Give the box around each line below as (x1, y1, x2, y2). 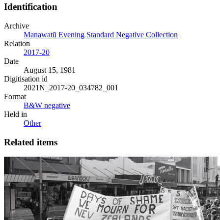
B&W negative (24, 101, 70, 110)
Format (4, 92, 26, 101)
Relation (4, 39, 30, 48)
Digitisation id (4, 74, 48, 83)
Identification (4, 1, 57, 12)
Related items (4, 137, 57, 147)
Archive (4, 21, 29, 30)
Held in (4, 110, 27, 118)
